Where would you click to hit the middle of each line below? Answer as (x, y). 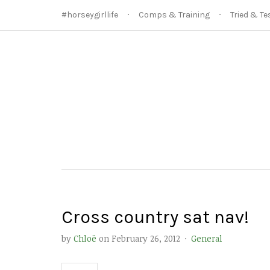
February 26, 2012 (146, 238)
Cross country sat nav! (155, 217)
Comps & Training (174, 15)
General (207, 238)
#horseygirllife (90, 15)
